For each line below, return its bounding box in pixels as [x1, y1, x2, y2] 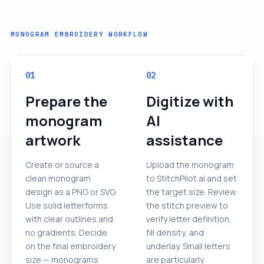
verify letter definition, [146, 213, 232, 225]
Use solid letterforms [25, 199, 108, 211]
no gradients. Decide [25, 226, 107, 238]
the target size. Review [146, 186, 236, 197]
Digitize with [146, 91, 233, 111]
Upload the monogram [146, 159, 234, 170]
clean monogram [25, 172, 91, 184]
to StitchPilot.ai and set [146, 172, 237, 184]
